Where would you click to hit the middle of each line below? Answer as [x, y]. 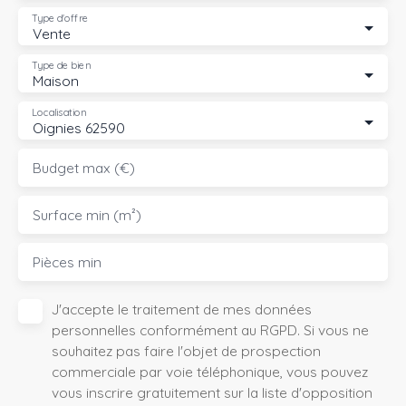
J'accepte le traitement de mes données [182, 309]
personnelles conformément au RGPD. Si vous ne [210, 330]
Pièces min [67, 262]
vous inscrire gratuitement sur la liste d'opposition [212, 393]
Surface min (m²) [87, 215]
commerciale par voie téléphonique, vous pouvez [210, 372]
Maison [56, 81]
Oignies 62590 [79, 128]
